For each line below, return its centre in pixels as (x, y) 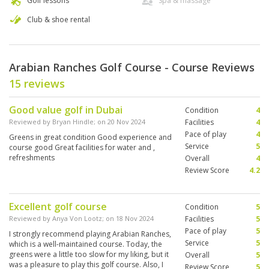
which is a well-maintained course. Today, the (86, 244)
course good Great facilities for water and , (82, 148)
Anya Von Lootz (77, 219)
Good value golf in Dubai (66, 110)
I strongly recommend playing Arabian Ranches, (90, 234)
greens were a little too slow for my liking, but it (89, 255)
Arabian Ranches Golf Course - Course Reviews (132, 68)
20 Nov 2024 (126, 122)
